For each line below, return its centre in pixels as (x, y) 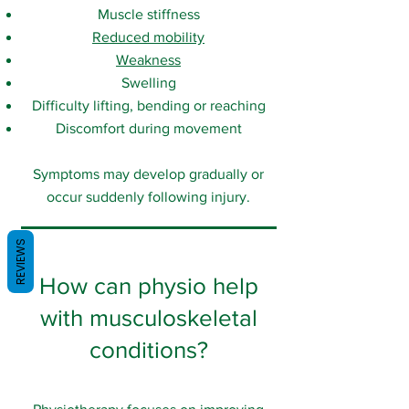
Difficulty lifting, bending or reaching (148, 105)
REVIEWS (21, 261)
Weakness (148, 60)
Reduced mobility (148, 37)
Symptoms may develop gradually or (148, 174)
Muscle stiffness (148, 14)
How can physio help (148, 286)
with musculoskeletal (148, 318)
